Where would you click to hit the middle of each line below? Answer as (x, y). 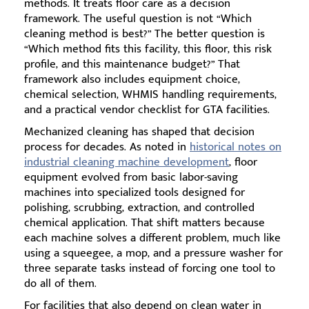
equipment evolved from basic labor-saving (131, 177)
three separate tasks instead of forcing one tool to (150, 268)
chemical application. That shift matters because (144, 223)
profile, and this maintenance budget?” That (132, 64)
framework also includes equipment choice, (132, 79)
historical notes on (236, 147)
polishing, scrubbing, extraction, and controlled (139, 208)
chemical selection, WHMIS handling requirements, (150, 94)
